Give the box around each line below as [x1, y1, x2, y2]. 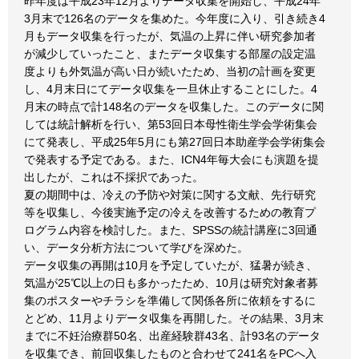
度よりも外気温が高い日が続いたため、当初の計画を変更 [24, 65, 316, 78]
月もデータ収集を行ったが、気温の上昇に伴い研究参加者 [24, 30, 316, 42]
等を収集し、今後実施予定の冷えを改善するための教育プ [24, 206, 316, 219]
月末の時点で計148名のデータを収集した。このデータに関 [24, 100, 324, 113]
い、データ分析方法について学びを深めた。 [24, 241, 248, 254]
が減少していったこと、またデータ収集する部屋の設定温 [24, 47, 316, 60]
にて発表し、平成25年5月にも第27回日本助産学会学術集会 [24, 135, 325, 148]
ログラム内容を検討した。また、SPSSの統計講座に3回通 [24, 224, 317, 236]
